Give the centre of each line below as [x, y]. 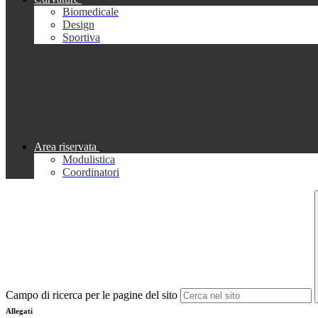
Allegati [19, 311]
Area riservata [65, 147]
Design [78, 25]
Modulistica [89, 160]
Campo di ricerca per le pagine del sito [92, 295]
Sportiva [81, 38]
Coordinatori [91, 172]
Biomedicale [91, 12]
